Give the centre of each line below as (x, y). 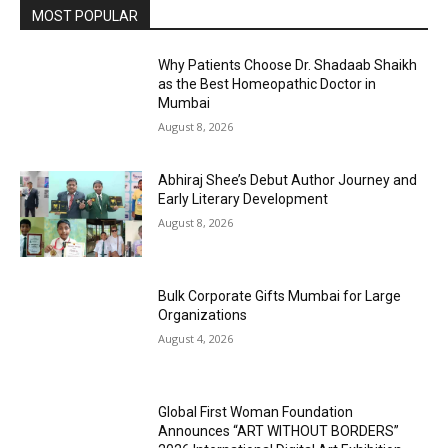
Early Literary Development (243, 199)
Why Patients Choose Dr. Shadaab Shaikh (288, 64)
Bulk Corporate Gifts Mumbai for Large (280, 295)
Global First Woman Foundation (256, 411)
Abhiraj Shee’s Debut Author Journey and (288, 180)
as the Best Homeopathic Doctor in (267, 83)
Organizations (203, 314)
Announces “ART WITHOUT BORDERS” (279, 430)
